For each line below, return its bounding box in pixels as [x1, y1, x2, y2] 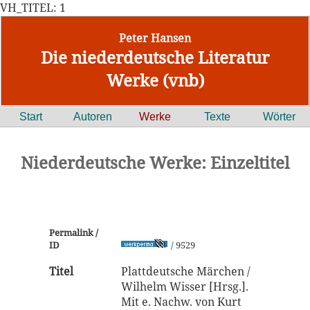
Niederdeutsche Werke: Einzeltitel [21, 151, 289, 174]
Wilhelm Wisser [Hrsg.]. [121, 279, 248, 294]
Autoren [73, 111, 113, 122]
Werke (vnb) [106, 69, 204, 91]
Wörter [262, 111, 295, 122]
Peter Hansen [119, 30, 191, 46]
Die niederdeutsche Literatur [41, 46, 269, 69]
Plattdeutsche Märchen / [121, 264, 250, 279]
